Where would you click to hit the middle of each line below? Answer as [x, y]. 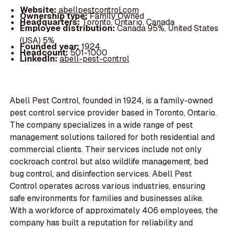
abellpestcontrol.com [98, 10]
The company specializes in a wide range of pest [102, 125]
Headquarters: [51, 22]
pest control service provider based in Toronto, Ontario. [113, 113]
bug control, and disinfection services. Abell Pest [101, 174]
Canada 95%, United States [167, 28]
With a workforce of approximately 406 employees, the [114, 211]
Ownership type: [54, 16]
